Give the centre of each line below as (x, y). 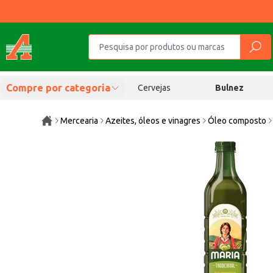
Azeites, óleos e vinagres (153, 121)
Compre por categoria (58, 88)
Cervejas (154, 88)
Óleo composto (237, 121)
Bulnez (230, 88)
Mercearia (80, 121)
